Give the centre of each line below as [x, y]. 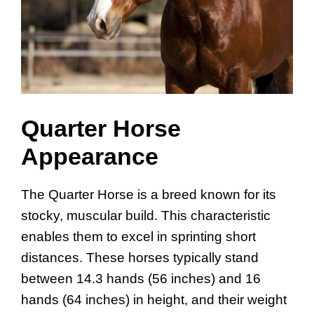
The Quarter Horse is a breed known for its [149, 194]
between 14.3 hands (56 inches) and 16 [141, 278]
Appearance [90, 156]
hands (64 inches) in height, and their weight [154, 299]
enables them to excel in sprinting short [138, 236]
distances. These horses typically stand [140, 257]
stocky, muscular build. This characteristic [146, 215]
